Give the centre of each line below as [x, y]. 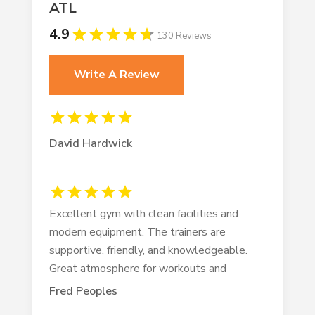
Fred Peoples [83, 291]
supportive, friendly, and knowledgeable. [148, 250]
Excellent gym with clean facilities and [143, 213]
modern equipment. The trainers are [137, 232]
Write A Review [116, 74]
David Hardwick [90, 143]
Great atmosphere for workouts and [137, 268]
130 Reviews [184, 36]
